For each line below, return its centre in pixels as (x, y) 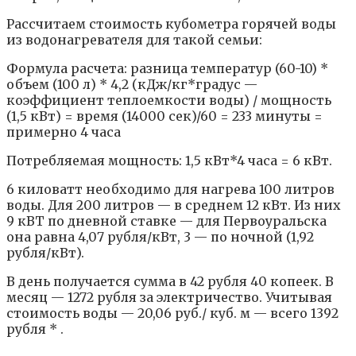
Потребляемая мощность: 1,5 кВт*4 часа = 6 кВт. (169, 161)
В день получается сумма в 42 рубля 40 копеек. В (170, 282)
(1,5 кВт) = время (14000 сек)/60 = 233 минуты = (164, 116)
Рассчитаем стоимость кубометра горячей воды (171, 24)
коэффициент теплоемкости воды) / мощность (169, 101)
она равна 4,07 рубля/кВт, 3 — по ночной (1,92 (160, 237)
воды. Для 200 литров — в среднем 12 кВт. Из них (174, 205)
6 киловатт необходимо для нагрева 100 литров (170, 190)
